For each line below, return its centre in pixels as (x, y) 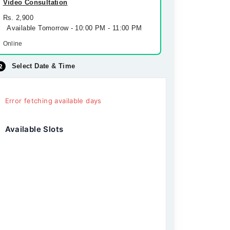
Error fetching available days (53, 101)
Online (13, 44)
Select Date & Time (43, 66)
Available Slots (34, 129)
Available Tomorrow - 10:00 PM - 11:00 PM (72, 28)
